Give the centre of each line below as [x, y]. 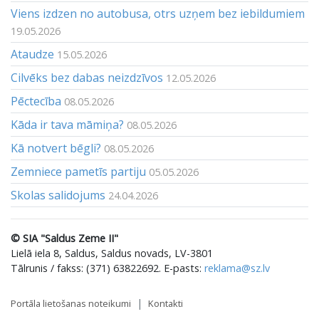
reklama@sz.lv [237, 268]
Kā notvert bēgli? [56, 148]
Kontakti [166, 303]
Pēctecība [36, 101]
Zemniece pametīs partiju [78, 172]
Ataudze [32, 54]
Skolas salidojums [58, 195]
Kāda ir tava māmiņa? [67, 125]
